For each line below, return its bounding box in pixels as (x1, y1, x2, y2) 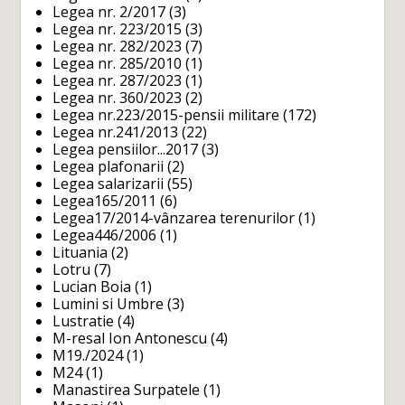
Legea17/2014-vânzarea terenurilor (52, 208, 296, 229)
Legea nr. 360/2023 (52, 88, 183, 108)
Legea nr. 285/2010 (52, 53, 183, 74)
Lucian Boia (52, 277, 132, 297)
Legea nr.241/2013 (52, 122, 179, 143)
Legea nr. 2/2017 (52, 2, 166, 23)
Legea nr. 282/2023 (52, 36, 183, 57)
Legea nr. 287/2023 (52, 71, 183, 91)
